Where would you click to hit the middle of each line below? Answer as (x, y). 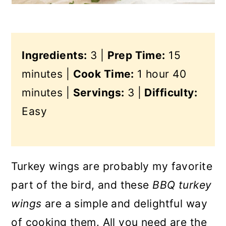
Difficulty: (171, 93)
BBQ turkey (182, 185)
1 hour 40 (160, 74)
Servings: (99, 93)
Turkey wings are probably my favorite (112, 166)
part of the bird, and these (82, 185)
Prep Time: (136, 55)
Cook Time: (103, 74)
